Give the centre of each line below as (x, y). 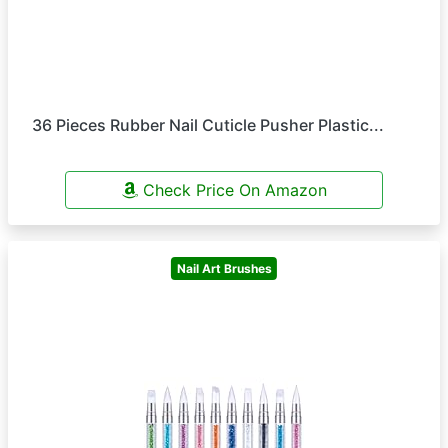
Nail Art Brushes (224, 268)
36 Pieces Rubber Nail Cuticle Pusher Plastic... (208, 125)
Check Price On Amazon (232, 190)
